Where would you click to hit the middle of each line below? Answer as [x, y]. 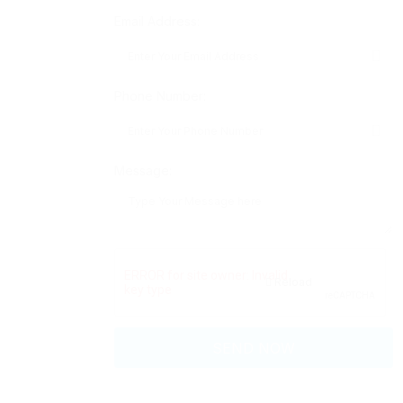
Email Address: [157, 21]
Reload [292, 282]
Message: [143, 170]
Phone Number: [160, 96]
